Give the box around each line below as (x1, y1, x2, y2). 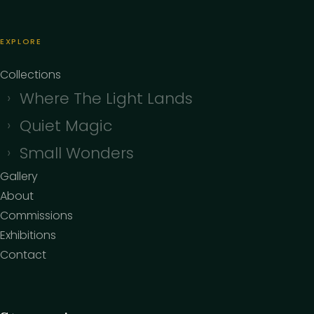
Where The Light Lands (20, 88, 193, 110)
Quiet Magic (20, 115, 112, 137)
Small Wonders (20, 142, 134, 165)
